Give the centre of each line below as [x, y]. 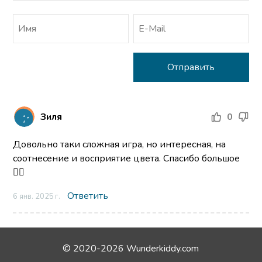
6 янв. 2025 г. [37, 197]
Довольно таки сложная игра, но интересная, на [120, 145]
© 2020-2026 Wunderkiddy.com [131, 249]
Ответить [88, 196]
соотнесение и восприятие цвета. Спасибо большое [127, 159]
